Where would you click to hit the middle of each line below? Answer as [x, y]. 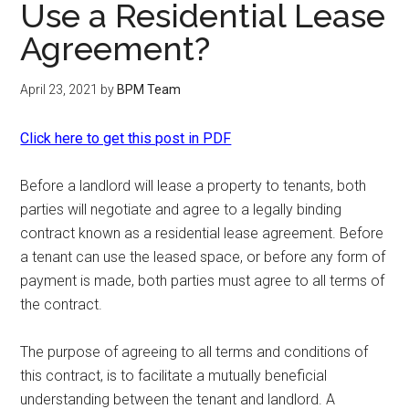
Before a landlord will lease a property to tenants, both [194, 186]
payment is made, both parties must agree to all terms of [203, 281]
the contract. [65, 304]
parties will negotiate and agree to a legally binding [181, 210]
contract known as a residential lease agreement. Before [202, 233]
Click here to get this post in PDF [126, 138]
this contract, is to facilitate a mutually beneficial [174, 376]
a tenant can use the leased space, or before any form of [203, 257]
